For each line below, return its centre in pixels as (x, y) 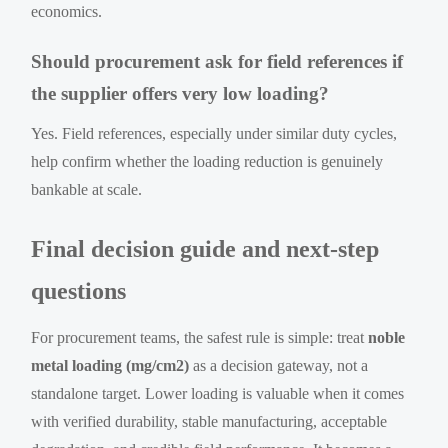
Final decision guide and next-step (205, 248)
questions (79, 290)
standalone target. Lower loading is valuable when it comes (218, 393)
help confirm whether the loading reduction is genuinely (207, 161)
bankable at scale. (87, 189)
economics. (67, 11)
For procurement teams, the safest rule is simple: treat (200, 337)
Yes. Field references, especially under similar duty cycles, (214, 133)
